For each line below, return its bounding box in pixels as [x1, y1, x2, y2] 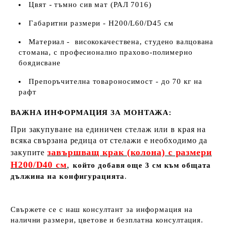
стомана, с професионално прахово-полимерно [19, 48, 193, 56]
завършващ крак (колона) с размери [47, 147, 212, 157]
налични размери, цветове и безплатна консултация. [11, 216, 204, 224]
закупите [11, 148, 48, 157]
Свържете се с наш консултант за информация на [11, 205, 193, 213]
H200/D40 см [11, 160, 67, 170]
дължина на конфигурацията [11, 172, 125, 180]
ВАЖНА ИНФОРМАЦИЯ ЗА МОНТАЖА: [11, 108, 172, 117]
